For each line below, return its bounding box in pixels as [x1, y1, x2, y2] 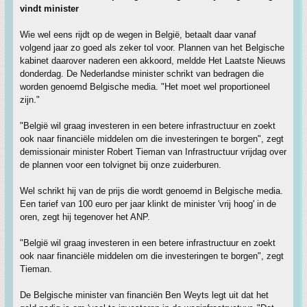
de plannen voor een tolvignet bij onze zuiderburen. [20, 160, 221, 170]
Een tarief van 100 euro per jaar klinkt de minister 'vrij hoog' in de [20, 199, 276, 209]
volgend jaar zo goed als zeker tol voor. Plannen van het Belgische [20, 42, 284, 53]
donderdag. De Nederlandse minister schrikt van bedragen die [20, 69, 264, 79]
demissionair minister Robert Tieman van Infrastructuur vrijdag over [20, 147, 286, 157]
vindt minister [20, 3, 79, 14]
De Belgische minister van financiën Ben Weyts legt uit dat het [20, 290, 269, 300]
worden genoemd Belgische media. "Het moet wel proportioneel [20, 82, 270, 92]
